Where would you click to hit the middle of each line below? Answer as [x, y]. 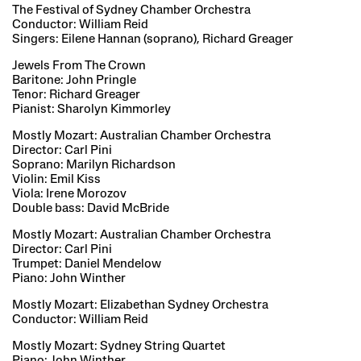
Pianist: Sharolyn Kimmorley [91, 109]
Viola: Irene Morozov [69, 194]
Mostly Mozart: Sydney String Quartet [119, 346]
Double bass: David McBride [91, 208]
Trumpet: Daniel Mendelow [87, 264]
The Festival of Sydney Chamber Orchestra [131, 10]
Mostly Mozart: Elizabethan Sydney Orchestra [140, 305]
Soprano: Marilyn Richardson [94, 165]
